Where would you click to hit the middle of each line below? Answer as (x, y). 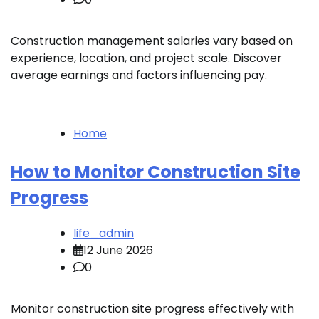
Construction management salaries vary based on (152, 41)
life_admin (104, 234)
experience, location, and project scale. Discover (146, 58)
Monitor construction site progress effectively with (152, 309)
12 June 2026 (118, 251)
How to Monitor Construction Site (156, 172)
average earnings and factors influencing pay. (139, 75)
